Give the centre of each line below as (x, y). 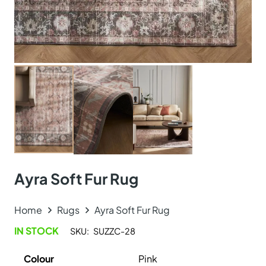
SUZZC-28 (114, 231)
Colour (39, 259)
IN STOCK (37, 231)
